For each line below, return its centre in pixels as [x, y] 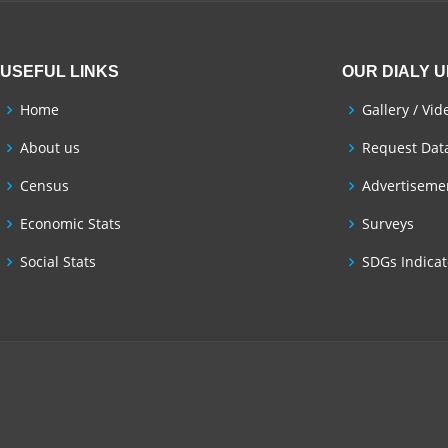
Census [44, 185]
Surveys [388, 223]
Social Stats [58, 261]
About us [50, 147]
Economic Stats [70, 223]
